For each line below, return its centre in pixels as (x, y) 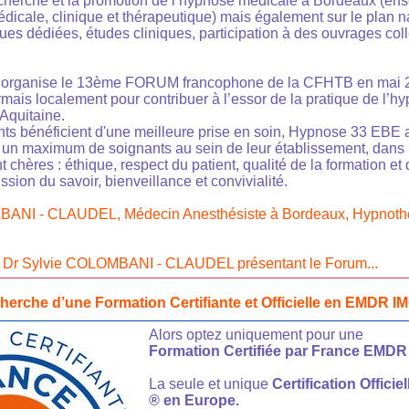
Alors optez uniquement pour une (256, 335)
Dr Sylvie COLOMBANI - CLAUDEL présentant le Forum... (190, 264)
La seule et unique (210, 384)
